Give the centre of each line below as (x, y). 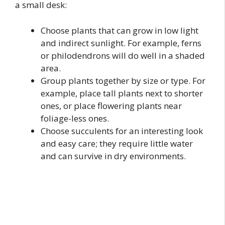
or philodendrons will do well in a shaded (123, 55)
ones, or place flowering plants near (111, 105)
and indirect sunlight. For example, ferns (121, 43)
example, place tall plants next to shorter (122, 93)
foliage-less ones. (75, 118)
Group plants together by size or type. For (123, 80)
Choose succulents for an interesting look (122, 131)
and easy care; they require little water (117, 143)
